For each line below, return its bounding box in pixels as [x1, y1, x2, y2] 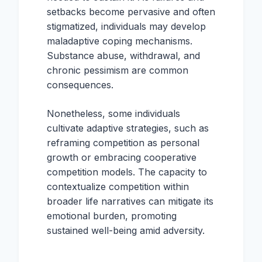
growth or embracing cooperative [47, 151, 196, 163]
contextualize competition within [47, 181, 189, 192]
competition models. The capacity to [47, 166, 207, 178]
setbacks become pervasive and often [47, 6, 215, 18]
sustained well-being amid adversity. [47, 225, 205, 236]
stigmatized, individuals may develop [47, 20, 206, 32]
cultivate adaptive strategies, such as [47, 122, 209, 134]
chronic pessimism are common [47, 64, 188, 76]
